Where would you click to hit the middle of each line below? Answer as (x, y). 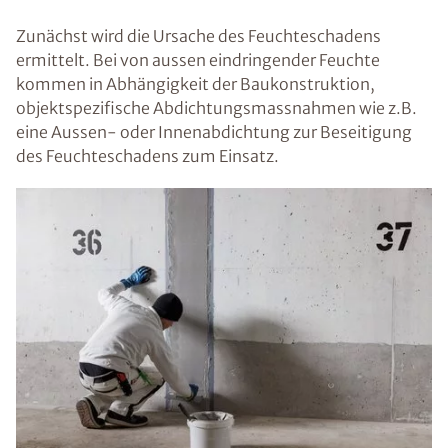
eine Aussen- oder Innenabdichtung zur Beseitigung (214, 131)
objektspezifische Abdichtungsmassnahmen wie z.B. (216, 107)
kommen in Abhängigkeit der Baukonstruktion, (195, 83)
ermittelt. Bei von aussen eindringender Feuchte (198, 59)
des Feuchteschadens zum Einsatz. (147, 155)
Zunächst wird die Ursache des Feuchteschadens (198, 35)
